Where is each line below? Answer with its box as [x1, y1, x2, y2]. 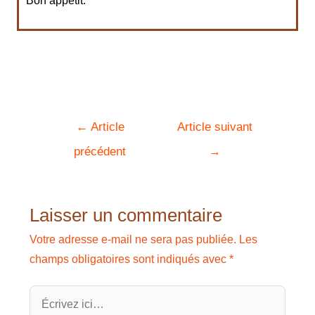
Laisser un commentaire [29, 205, 222, 225]
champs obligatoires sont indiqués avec [29, 252, 229, 265]
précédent [74, 145, 127, 159]
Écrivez [28, 288, 66, 300]
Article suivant [177, 120, 253, 134]
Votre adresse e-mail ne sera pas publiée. [29, 233, 236, 245]
